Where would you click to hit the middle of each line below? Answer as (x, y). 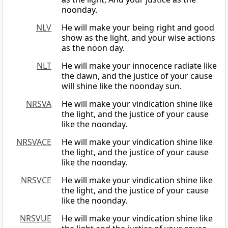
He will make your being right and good (138, 28)
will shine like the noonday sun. (122, 86)
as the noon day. (93, 48)
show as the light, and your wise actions (138, 38)
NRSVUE (36, 219)
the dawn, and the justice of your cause (137, 76)
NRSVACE (34, 142)
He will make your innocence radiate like (139, 66)
